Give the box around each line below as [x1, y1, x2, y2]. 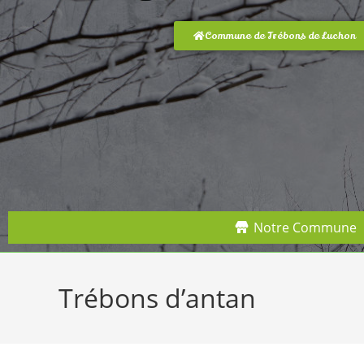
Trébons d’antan [58, 280, 256, 315]
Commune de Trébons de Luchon [205, 29, 356, 42]
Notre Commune [253, 219, 357, 236]
